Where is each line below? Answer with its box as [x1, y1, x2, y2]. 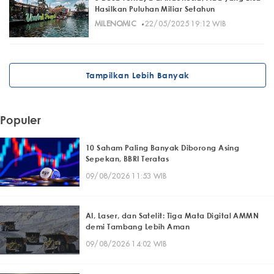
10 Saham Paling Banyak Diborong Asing [86, 143, 240, 152]
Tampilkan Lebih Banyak [86, 70, 190, 80]
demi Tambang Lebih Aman [86, 221, 190, 231]
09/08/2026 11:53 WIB [86, 171, 167, 180]
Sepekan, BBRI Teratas [86, 154, 169, 163]
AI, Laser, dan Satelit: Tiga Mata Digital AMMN [86, 210, 259, 220]
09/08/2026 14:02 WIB [86, 239, 167, 248]
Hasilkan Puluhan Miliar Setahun [95, 4, 215, 14]
